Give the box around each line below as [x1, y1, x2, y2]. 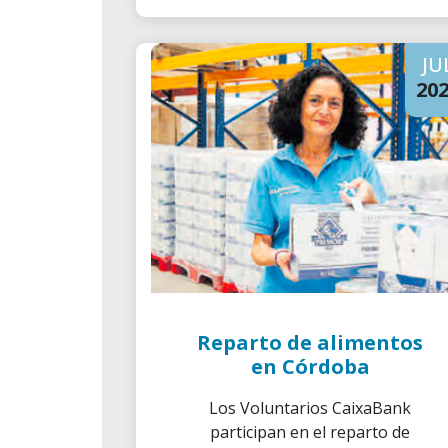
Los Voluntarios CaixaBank [209, 397, 411, 419]
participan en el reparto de [210, 421, 410, 443]
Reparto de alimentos [197, 329, 423, 356]
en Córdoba [250, 353, 370, 380]
